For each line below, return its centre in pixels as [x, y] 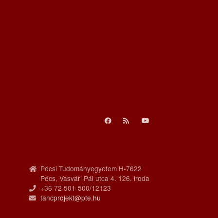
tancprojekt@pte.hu [71, 198]
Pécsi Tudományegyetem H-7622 [91, 169]
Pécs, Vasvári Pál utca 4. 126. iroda [95, 178]
